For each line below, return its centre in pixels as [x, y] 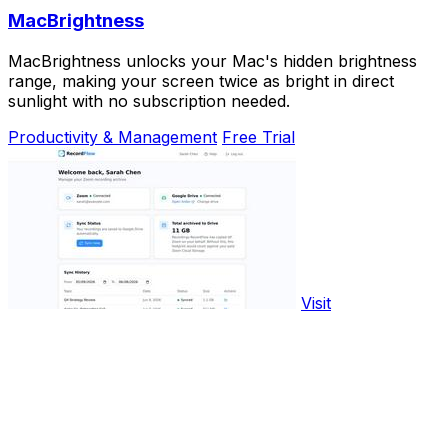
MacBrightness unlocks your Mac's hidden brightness [212, 60]
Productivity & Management [112, 136]
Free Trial [258, 136]
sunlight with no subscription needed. [149, 100]
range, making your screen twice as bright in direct [201, 80]
